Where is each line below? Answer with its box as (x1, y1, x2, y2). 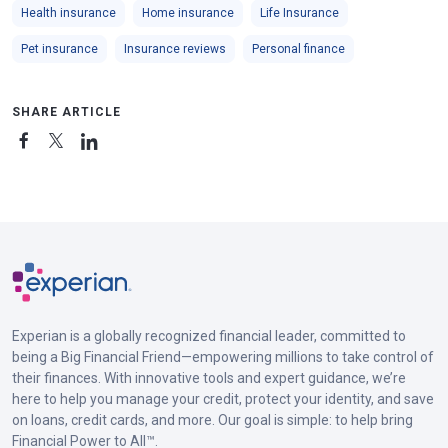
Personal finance (252, 41, 345, 56)
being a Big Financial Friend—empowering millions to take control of (12, 349, 434, 366)
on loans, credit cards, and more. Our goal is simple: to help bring (12, 412, 413, 429)
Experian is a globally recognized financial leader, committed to (12, 328, 406, 345)
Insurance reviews (124, 41, 226, 56)
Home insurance (142, 5, 234, 20)
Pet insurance (21, 41, 98, 56)
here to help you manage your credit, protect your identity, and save (12, 391, 434, 408)
